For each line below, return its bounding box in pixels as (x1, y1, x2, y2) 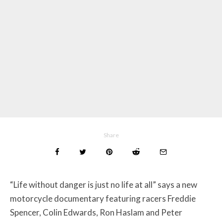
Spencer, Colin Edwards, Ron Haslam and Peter (10, 207, 182, 218)
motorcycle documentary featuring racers (10, 193, 167, 204)
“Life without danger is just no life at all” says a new (10, 179, 197, 190)
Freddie (167, 193, 196, 204)
